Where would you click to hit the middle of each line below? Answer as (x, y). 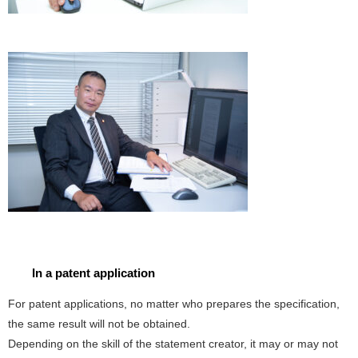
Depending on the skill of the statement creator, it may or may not (173, 344)
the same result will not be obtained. (99, 324)
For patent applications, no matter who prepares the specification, (174, 304)
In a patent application (93, 273)
